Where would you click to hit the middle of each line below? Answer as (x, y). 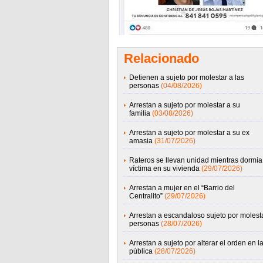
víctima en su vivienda (164, 168)
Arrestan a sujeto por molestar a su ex (189, 133)
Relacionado (161, 58)
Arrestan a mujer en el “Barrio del (182, 188)
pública (141, 251)
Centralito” (146, 196)
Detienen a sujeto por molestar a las (186, 77)
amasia (141, 141)
